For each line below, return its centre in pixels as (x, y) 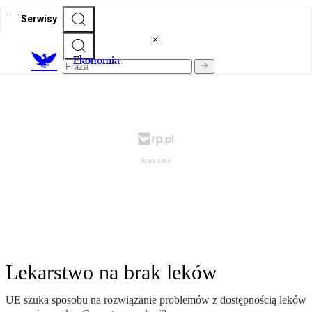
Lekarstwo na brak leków (111, 272)
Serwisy (39, 18)
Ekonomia (96, 61)
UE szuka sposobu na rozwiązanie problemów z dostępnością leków (156, 300)
